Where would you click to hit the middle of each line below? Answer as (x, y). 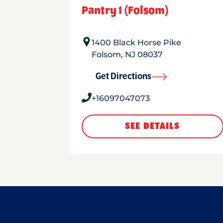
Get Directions (123, 77)
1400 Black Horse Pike (136, 43)
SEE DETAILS (153, 126)
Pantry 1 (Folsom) (125, 10)
